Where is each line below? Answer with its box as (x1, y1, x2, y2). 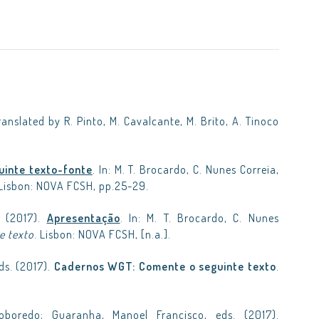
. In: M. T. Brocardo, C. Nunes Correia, (92, 162, 279, 177)
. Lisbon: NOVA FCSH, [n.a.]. (34, 227, 171, 241)
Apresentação (46, 211, 120, 225)
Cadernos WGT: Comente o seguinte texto (53, 259, 276, 273)
